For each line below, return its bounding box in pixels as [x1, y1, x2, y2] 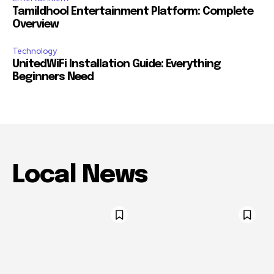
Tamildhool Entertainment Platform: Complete [12, 6, 253, 18]
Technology [12, 46, 57, 57]
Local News [12, 163, 147, 188]
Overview [12, 19, 59, 31]
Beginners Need [12, 72, 94, 83]
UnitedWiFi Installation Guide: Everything [12, 59, 221, 70]
